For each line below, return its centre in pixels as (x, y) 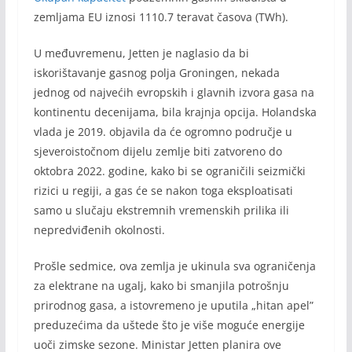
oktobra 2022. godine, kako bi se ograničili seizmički (169, 170)
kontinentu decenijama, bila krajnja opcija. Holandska (175, 112)
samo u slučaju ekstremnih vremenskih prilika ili (161, 210)
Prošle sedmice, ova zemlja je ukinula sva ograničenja (174, 266)
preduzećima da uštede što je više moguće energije (169, 324)
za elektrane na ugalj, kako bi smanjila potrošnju (161, 285)
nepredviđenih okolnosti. (99, 229)
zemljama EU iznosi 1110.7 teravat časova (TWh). (161, 16)
